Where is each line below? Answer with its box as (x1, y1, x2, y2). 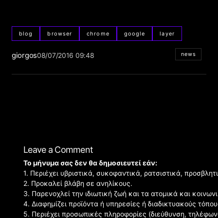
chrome (87, 30, 109, 37)
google (124, 30, 145, 37)
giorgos (12, 51, 37, 60)
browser (47, 30, 73, 37)
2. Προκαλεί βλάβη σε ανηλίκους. (23, 179, 132, 188)
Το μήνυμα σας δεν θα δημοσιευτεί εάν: (23, 159, 157, 167)
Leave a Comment (23, 145, 93, 155)
